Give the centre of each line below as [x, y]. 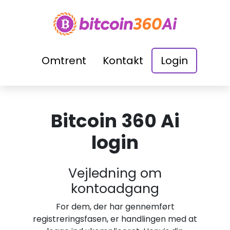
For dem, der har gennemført [115, 207]
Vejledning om [115, 173]
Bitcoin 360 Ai [115, 121]
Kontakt [123, 61]
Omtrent [64, 61]
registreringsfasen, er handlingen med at [115, 219]
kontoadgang [115, 189]
